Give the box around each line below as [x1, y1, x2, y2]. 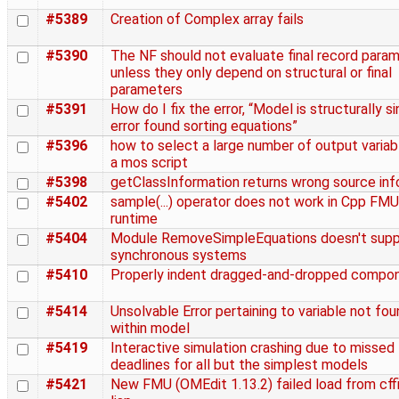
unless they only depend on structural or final [110, 64, 392, 82]
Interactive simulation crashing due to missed [110, 339, 395, 357]
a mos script [110, 154, 188, 172]
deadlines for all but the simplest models [110, 356, 368, 374]
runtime [110, 210, 158, 228]
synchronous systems [110, 247, 247, 265]
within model [110, 320, 190, 338]
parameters [110, 81, 183, 99]
